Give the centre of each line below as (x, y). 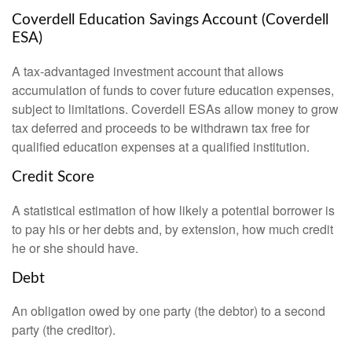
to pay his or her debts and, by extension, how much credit (172, 229)
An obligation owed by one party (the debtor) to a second (169, 311)
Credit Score (53, 177)
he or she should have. (75, 247)
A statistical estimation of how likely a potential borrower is (173, 210)
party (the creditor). (64, 330)
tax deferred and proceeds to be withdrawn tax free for (161, 127)
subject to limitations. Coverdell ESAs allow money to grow (175, 108)
